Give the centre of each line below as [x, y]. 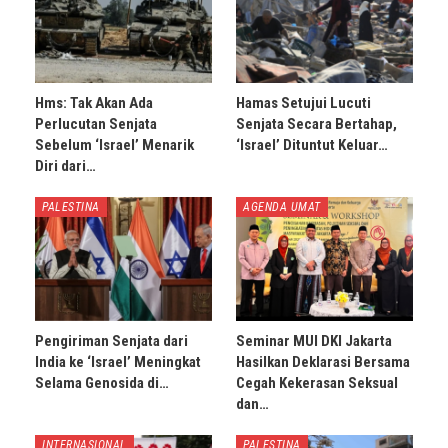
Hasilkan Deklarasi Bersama [323, 361]
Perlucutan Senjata [96, 123]
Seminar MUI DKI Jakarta [314, 340]
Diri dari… [65, 165]
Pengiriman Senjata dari [111, 340]
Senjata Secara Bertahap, [316, 123]
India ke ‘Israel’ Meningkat [118, 361]
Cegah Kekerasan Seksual [317, 382]
